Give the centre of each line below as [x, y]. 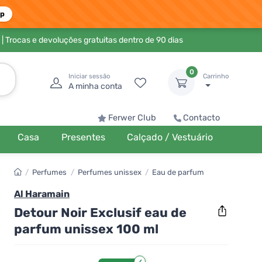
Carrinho [216, 76]
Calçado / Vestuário [170, 137]
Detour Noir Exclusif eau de [100, 212]
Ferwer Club [132, 118]
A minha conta [95, 86]
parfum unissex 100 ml [86, 229]
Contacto [201, 118]
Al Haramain [42, 194]
